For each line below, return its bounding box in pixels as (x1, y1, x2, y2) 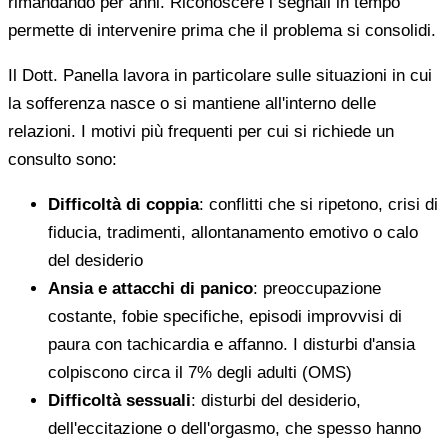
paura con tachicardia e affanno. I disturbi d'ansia (48, 334, 415, 354)
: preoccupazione (253, 278, 381, 298)
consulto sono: (8, 149, 117, 169)
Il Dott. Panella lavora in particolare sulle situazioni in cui (8, 65, 432, 85)
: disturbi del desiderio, (191, 390, 361, 410)
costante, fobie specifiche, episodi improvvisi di (48, 306, 402, 326)
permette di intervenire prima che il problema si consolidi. (8, 20, 436, 40)
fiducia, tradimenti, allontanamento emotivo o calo (48, 222, 418, 242)
